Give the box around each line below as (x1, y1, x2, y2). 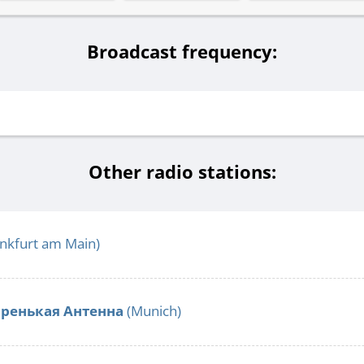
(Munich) (123, 301, 181, 321)
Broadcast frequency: (87, 39, 277, 64)
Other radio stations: (88, 159, 276, 184)
